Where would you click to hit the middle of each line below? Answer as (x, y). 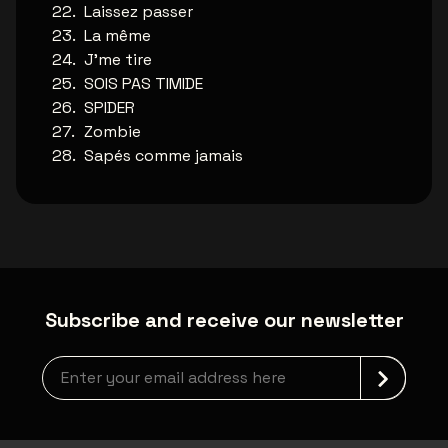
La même (117, 36)
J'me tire (118, 60)
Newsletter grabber (114, 367)
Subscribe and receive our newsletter (224, 320)
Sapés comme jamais (163, 156)
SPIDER (109, 108)
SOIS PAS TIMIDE (143, 84)
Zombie (112, 132)
